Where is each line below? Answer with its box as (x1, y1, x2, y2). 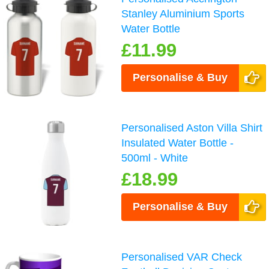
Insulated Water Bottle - (121, 137, 234, 150)
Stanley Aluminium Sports (121, 8, 245, 20)
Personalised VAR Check (121, 251, 243, 264)
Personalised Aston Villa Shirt (121, 122, 263, 134)
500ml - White (121, 152, 189, 165)
